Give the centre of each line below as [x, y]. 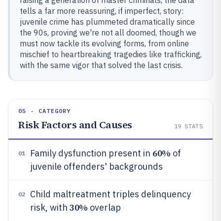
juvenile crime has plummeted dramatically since [107, 22]
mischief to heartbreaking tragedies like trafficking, [111, 54]
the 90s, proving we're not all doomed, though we [108, 33]
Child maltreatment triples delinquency [110, 194]
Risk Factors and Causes [75, 125]
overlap [104, 207]
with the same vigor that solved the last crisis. [101, 65]
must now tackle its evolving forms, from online [104, 43]
